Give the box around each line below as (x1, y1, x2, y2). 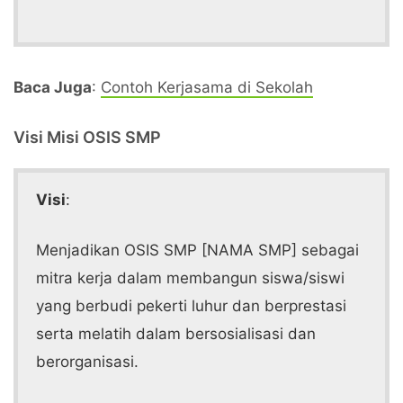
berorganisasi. (36, 353, 139, 371)
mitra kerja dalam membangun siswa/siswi (36, 269, 345, 287)
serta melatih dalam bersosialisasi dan (36, 325, 316, 343)
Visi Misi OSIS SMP (13, 128, 161, 147)
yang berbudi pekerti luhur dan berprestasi (36, 297, 346, 315)
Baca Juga (13, 78, 92, 96)
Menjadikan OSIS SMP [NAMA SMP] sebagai (36, 241, 359, 259)
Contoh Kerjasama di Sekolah (101, 78, 313, 96)
